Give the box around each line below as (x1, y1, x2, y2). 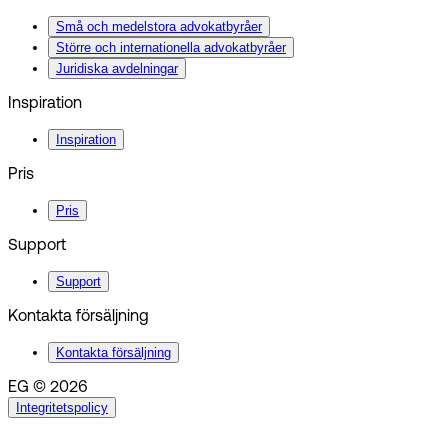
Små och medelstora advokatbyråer (56, 18, 262, 34)
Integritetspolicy (16, 399, 108, 415)
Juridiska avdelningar (56, 60, 178, 76)
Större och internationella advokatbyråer (56, 39, 286, 55)
